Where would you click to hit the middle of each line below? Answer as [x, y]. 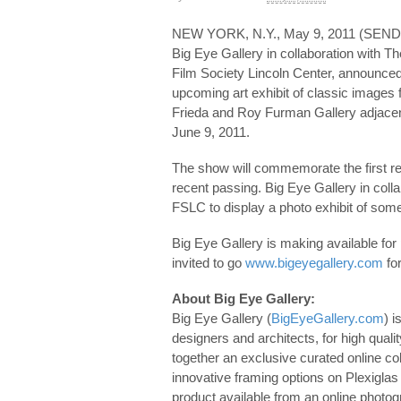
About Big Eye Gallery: [243, 298]
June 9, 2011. [211, 132]
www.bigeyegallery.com [314, 262]
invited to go [209, 262]
